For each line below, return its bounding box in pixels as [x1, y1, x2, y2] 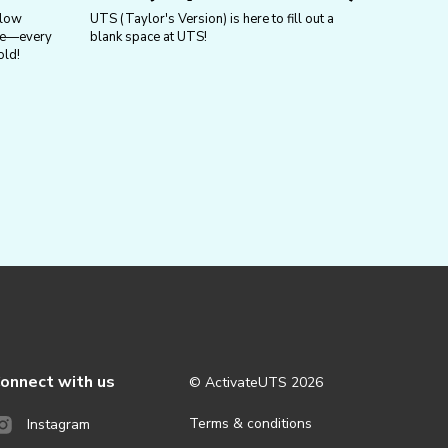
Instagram [27, 414, 90, 434]
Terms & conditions [189, 414, 312, 434]
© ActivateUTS [189, 372, 291, 392]
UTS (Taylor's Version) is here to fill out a [89, 9, 334, 28]
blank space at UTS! [89, 27, 207, 46]
